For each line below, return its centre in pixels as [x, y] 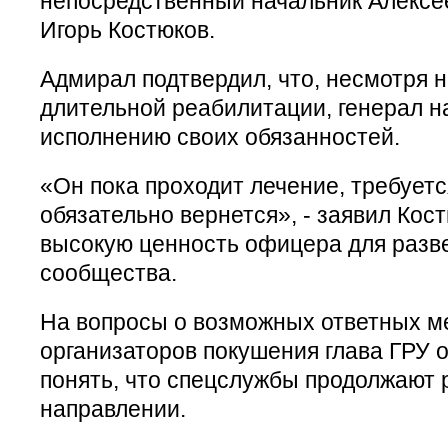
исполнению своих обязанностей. [223, 136]
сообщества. [108, 272]
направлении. [116, 408]
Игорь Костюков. [127, 29]
